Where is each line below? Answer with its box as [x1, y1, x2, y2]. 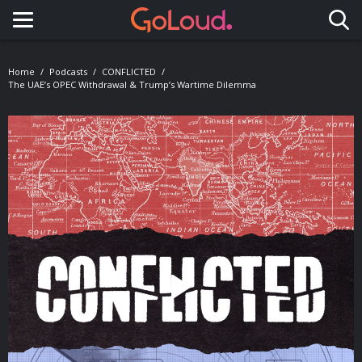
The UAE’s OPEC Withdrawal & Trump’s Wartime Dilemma [8, 78, 256, 90]
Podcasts [49, 65, 87, 78]
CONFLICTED [102, 65, 156, 78]
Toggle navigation [23, 23, 161, 46]
